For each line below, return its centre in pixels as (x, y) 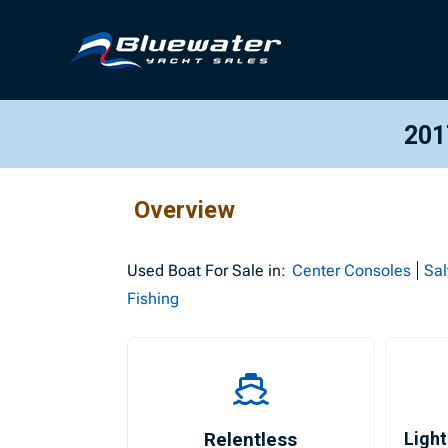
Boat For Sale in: (225, 270)
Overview (185, 210)
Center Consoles (352, 270)
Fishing (153, 298)
